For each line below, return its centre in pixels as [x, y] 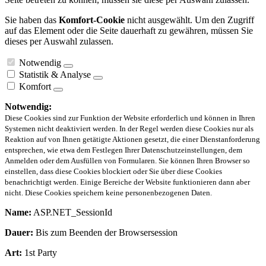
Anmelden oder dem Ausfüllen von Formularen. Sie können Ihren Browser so [127, 161]
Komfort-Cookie [92, 20]
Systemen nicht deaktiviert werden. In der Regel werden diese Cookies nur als [129, 129]
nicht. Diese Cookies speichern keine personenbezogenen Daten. [108, 193]
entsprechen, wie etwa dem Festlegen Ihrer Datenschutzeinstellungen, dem [123, 150]
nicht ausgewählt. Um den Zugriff [189, 20]
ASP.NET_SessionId [72, 213]
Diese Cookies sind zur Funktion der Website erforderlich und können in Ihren [130, 118]
